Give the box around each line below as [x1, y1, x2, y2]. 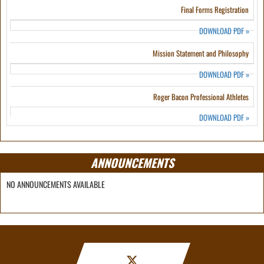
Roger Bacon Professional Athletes [153, 91, 249, 103]
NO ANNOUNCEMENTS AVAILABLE [6, 178, 105, 190]
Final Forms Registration [181, 4, 249, 15]
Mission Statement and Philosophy [153, 47, 249, 59]
